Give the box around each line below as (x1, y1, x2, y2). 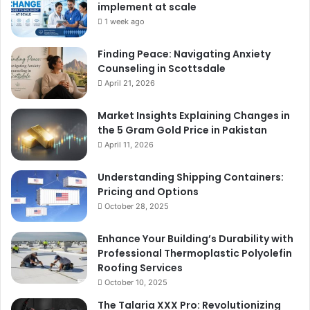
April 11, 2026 (104, 140, 154, 149)
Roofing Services (98, 261, 183, 275)
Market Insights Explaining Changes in (98, 109, 290, 122)
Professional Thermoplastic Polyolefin (98, 246, 292, 260)
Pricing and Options (98, 185, 199, 199)
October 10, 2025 (104, 277, 167, 287)
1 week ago (104, 17, 145, 26)
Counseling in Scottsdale (98, 62, 226, 75)
